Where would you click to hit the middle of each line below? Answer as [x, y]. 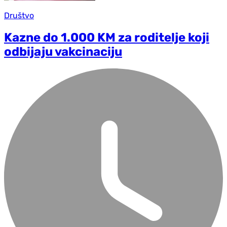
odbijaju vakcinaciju [63, 51]
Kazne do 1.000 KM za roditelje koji [107, 37]
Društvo [19, 15]
